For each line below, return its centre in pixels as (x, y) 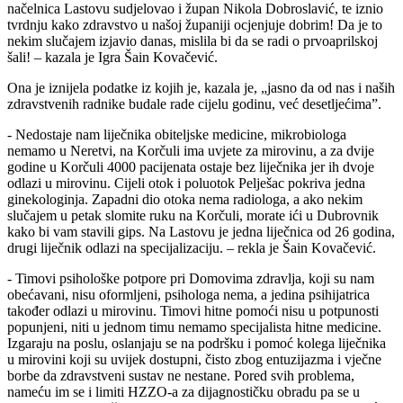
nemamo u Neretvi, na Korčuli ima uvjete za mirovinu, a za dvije (191, 150)
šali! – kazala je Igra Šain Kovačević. (112, 57)
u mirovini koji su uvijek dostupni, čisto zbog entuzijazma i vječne (194, 359)
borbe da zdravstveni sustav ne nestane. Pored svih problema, (181, 375)
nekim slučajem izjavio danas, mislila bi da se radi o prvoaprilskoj (193, 40)
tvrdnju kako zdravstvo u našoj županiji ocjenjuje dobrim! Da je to (195, 24)
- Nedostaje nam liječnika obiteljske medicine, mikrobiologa (177, 134)
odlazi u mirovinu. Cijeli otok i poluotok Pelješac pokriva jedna (186, 183)
